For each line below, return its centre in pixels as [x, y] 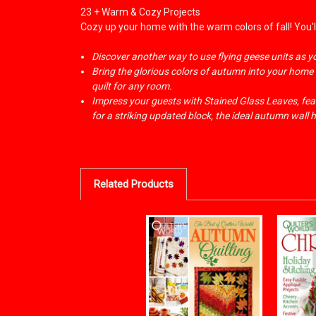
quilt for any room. [132, 86]
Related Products [133, 184]
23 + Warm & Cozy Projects [140, 12]
